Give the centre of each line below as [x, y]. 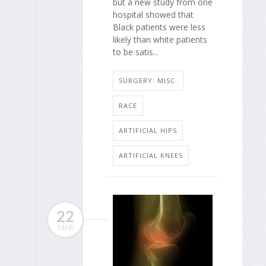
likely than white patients [160, 39]
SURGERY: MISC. [148, 81]
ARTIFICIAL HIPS [148, 131]
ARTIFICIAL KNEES [151, 156]
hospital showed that [153, 14]
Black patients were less [159, 27]
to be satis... [136, 52]
